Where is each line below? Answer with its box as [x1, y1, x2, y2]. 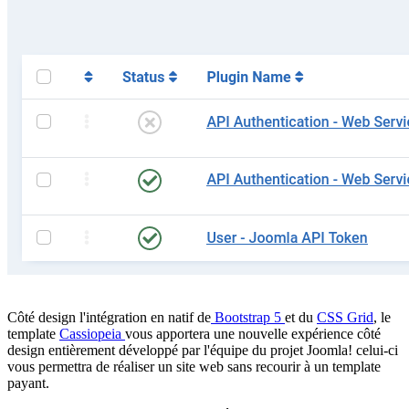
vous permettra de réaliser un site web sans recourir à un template [7, 358, 381, 374]
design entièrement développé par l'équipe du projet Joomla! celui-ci [7, 341, 398, 358]
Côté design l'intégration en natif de [7, 309, 211, 325]
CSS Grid [317, 309, 373, 325]
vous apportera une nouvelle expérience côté [125, 325, 381, 341]
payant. [7, 374, 49, 391]
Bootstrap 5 [211, 309, 285, 325]
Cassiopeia [59, 325, 125, 341]
